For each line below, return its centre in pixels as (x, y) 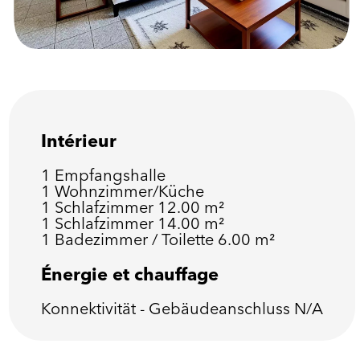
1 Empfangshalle (103, 175)
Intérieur (78, 141)
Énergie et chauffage (129, 274)
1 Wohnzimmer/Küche (122, 191)
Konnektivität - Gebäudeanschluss (167, 308)
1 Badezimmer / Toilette (129, 239)
